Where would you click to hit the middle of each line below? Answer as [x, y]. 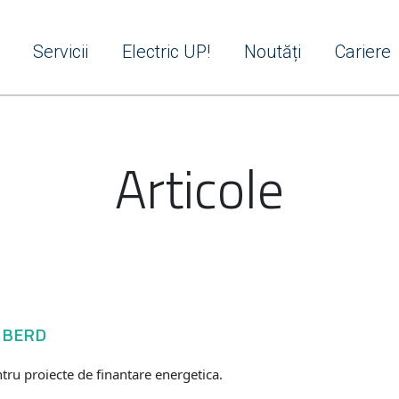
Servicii [61, 52]
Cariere [363, 52]
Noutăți [273, 52]
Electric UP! [166, 52]
